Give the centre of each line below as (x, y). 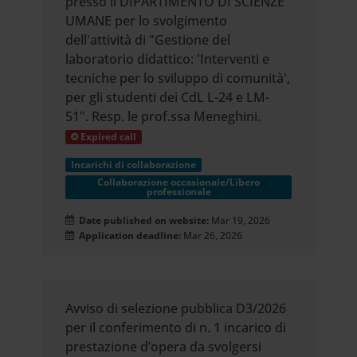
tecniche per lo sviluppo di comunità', (178, 78)
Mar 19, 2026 (241, 220)
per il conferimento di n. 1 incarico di (176, 328)
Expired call (108, 137)
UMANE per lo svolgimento (147, 21)
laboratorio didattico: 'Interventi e (168, 59)
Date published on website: (143, 220)
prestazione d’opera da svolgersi (164, 347)
